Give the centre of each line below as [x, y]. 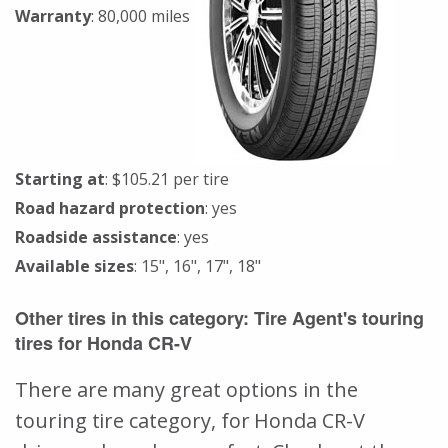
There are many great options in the [186, 389]
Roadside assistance [96, 236]
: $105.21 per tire [167, 178]
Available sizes [74, 265]
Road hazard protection [110, 207]
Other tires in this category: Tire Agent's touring [219, 317]
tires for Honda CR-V [103, 342]
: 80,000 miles [142, 15]
